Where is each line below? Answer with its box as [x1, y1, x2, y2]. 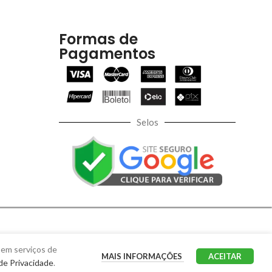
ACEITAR [208, 251, 242, 262]
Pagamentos [59, 44, 155, 64]
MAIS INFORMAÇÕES [101, 251, 184, 262]
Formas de [59, 29, 138, 50]
